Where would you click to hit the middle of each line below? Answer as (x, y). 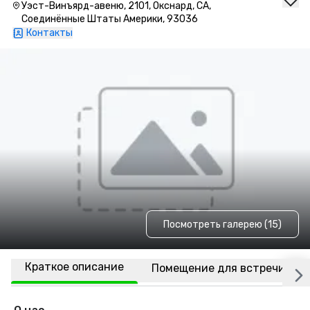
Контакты (49, 33)
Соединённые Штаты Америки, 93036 (109, 19)
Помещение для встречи (218, 268)
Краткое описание (74, 267)
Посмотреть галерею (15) (222, 224)
